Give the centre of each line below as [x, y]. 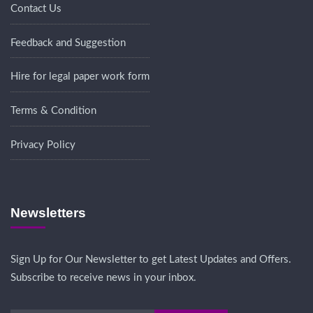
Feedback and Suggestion [68, 43]
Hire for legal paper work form [80, 77]
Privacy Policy [43, 145]
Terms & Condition [53, 111]
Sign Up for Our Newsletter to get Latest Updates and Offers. [151, 260]
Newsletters [48, 213]
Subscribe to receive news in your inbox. [103, 278]
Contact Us [36, 9]
